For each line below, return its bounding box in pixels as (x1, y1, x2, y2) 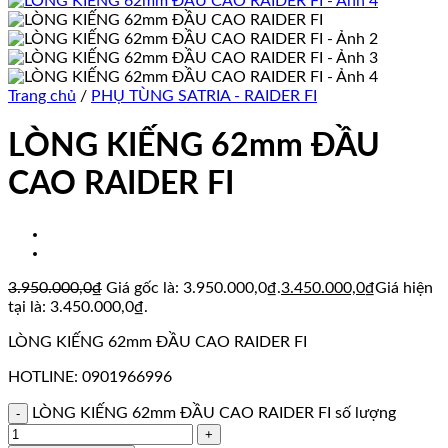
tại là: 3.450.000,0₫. (8, 298, 148, 315)
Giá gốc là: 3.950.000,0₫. (106, 279, 281, 296)
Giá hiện (375, 279, 433, 296)
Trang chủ (8, 88, 76, 104)
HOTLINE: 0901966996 (8, 368, 172, 385)
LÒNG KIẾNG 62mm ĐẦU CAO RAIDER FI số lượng (32, 404, 396, 421)
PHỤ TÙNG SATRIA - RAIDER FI (91, 88, 317, 104)
